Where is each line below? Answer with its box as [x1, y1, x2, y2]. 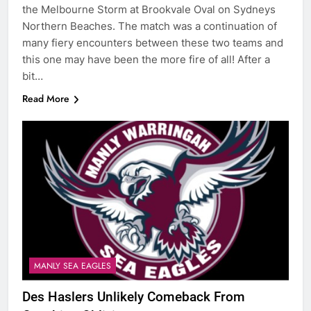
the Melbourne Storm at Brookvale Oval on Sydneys [22, 2, 276, 16]
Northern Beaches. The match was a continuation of [22, 19, 277, 33]
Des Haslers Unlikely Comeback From [22, 289, 245, 305]
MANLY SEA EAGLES [34, 260, 111, 273]
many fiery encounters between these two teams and [22, 35, 283, 49]
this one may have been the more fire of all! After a [22, 52, 270, 66]
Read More [22, 91, 69, 106]
